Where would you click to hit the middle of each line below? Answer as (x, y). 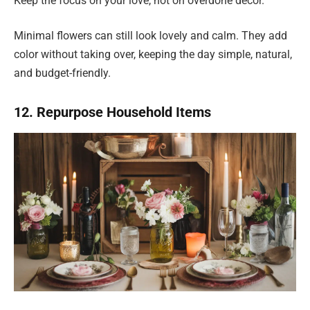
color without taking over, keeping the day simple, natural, (153, 55)
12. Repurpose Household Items (112, 112)
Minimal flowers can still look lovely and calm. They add (151, 36)
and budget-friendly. (62, 73)
